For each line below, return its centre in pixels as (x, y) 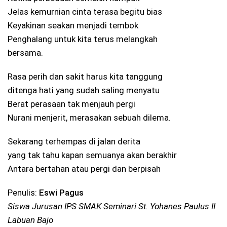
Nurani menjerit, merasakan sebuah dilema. (89, 117)
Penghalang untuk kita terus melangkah (83, 39)
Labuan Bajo (30, 220)
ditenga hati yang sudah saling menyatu (84, 90)
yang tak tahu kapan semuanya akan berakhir (92, 155)
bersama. (25, 52)
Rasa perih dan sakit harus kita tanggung (85, 76)
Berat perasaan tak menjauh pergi (71, 104)
